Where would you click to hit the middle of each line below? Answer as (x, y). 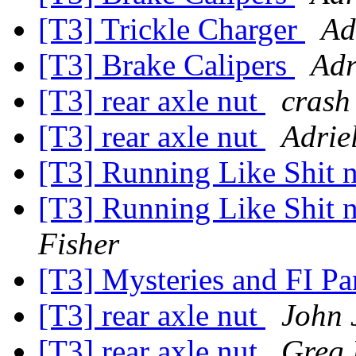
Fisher (79, 244)
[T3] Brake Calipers (166, 65)
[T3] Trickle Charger (172, 29)
